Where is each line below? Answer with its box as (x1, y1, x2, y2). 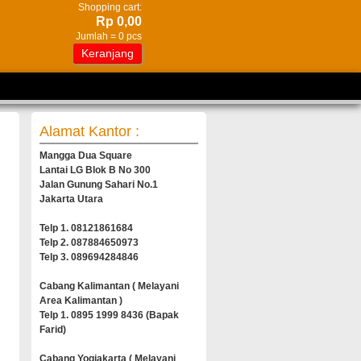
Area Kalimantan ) (39, 295, 122, 306)
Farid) (39, 324, 66, 335)
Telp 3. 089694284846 (39, 251, 139, 263)
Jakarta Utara (39, 193, 103, 205)
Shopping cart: (78, 2, 142, 13)
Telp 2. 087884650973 (39, 237, 139, 248)
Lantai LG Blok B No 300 (39, 164, 151, 176)
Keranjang (81, 47, 134, 60)
